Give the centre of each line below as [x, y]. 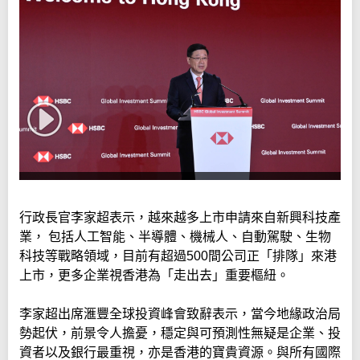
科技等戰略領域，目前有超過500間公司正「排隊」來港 [178, 256]
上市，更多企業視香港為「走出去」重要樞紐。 [154, 276]
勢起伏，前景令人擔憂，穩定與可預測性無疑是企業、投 [180, 333]
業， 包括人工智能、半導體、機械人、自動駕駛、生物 [175, 237]
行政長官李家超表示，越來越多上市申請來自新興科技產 [180, 218]
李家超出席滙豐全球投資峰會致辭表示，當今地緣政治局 [180, 314]
